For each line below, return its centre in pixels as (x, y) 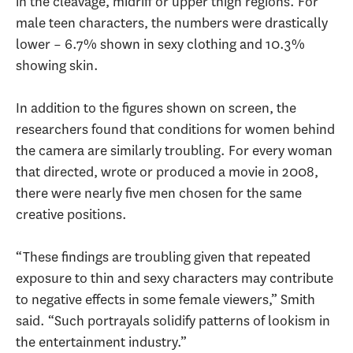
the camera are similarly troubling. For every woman (174, 151)
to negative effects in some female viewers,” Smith (165, 300)
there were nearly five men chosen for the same (159, 193)
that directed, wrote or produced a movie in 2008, (167, 172)
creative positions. (71, 215)
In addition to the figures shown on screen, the (156, 108)
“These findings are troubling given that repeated (163, 257)
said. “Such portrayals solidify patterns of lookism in (173, 321)
